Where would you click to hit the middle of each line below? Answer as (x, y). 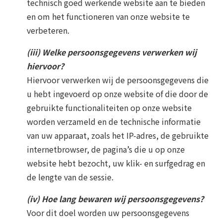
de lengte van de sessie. (70, 177)
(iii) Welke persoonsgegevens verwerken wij (112, 52)
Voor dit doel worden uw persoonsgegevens (108, 212)
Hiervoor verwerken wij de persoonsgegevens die (118, 80)
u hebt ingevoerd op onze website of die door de (117, 93)
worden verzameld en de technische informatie (114, 121)
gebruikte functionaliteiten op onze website (109, 107)
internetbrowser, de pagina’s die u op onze (106, 149)
